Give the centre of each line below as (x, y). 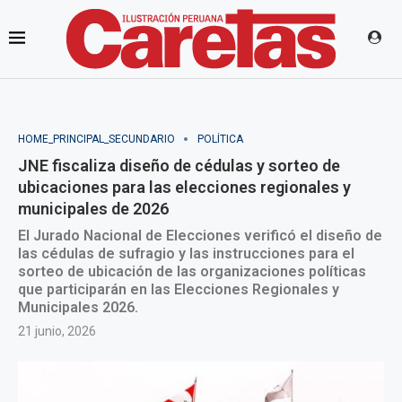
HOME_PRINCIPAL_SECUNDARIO (96, 139)
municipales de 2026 (93, 209)
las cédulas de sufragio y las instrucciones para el (186, 253)
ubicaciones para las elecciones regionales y (184, 187)
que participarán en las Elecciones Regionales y (179, 289)
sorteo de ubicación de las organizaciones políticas (192, 271)
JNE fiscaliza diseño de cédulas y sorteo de (179, 166)
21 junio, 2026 (57, 331)
